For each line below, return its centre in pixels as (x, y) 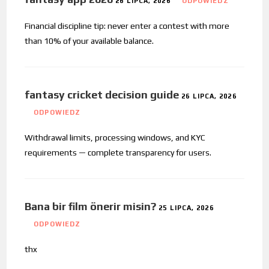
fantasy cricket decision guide (102, 94)
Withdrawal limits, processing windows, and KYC (115, 137)
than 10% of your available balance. (89, 41)
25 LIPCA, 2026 (186, 207)
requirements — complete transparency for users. (118, 152)
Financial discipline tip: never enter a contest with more (127, 26)
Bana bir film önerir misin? (91, 206)
